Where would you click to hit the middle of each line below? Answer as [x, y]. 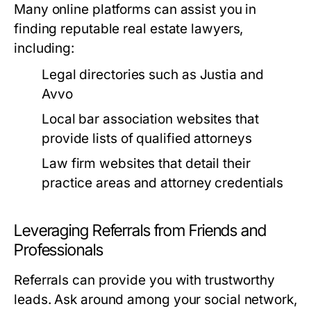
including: [44, 48]
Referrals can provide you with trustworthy [145, 280]
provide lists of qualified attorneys [147, 138]
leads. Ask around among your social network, [155, 300]
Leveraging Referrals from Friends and [140, 230]
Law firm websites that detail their [146, 163]
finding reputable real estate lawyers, [129, 29]
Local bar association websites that [150, 119]
